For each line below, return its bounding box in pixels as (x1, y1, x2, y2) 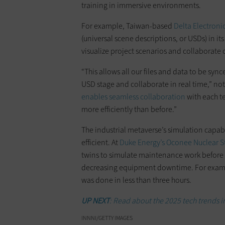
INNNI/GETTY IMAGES (81, 213, 133, 222)
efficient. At (81, 137, 120, 148)
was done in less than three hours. (81, 174, 191, 185)
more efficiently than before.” (81, 103, 177, 115)
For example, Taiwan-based (81, 20, 174, 31)
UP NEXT (81, 195, 109, 206)
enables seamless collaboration (81, 91, 185, 102)
